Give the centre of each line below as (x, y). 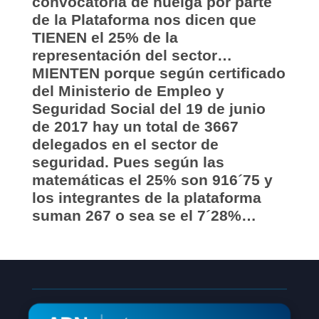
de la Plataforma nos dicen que (144, 20)
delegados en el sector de (125, 144)
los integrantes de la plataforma (146, 198)
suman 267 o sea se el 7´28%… (146, 215)
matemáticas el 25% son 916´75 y (152, 180)
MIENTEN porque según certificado (158, 73)
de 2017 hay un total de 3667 (135, 126)
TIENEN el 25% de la (105, 37)
